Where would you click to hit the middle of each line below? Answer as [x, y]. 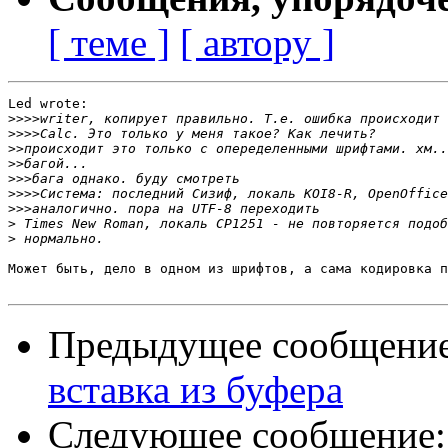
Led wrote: [48, 104]
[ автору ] [257, 43]
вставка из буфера [195, 390]
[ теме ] [109, 43]
